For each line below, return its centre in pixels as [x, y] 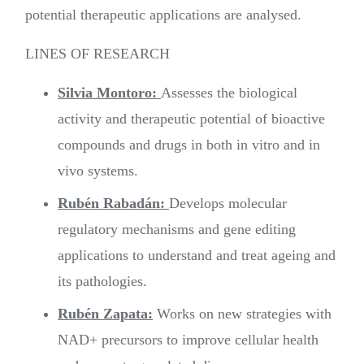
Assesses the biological [229, 93]
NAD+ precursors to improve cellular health [188, 340]
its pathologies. [102, 282]
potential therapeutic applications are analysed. [163, 15]
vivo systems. [98, 171]
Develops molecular [228, 204]
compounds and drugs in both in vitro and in [189, 145]
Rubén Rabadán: [113, 204]
